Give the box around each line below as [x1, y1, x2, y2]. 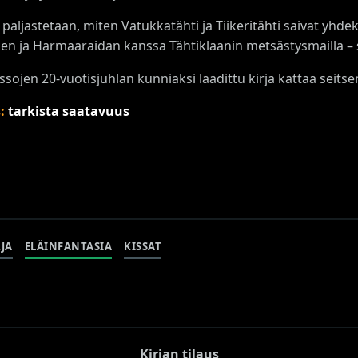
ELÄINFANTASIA [24, 239, 112, 254]
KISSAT [124, 239, 161, 254]
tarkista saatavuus [8, 101, 129, 120]
